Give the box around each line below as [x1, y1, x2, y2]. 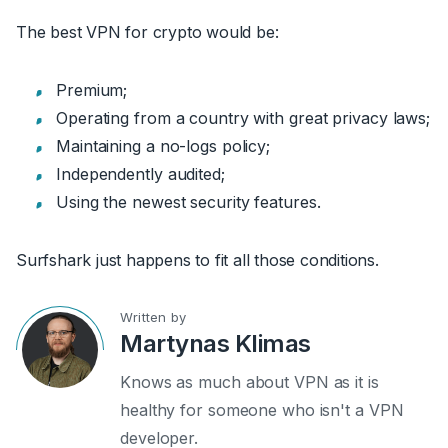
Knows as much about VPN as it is [120, 371, 379, 392]
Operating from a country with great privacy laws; [56, 107, 431, 128]
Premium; [56, 79, 128, 100]
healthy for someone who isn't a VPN [120, 399, 404, 420]
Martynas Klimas [120, 328, 311, 358]
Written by [120, 308, 186, 325]
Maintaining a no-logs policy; [56, 135, 271, 156]
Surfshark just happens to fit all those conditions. [16, 249, 384, 270]
